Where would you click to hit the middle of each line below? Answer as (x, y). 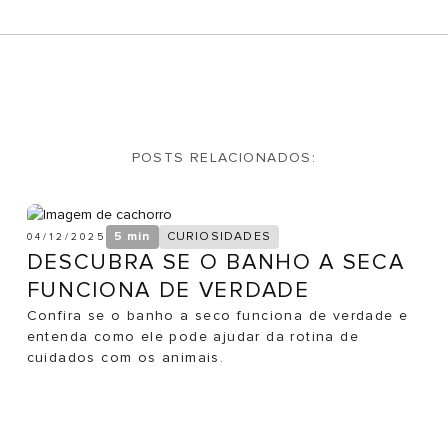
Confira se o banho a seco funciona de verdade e (217, 315)
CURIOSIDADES (219, 236)
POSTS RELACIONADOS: (224, 157)
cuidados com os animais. (125, 357)
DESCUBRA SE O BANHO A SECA (215, 262)
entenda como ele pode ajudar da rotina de (193, 336)
